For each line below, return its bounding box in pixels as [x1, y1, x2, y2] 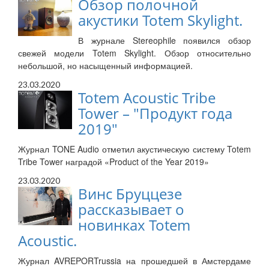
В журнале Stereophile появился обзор [78, 34, 251, 47]
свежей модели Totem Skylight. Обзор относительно [18, 47, 251, 59]
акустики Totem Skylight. [78, 10, 243, 31]
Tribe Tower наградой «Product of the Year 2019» [18, 156, 209, 168]
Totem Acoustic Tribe [78, 88, 216, 108]
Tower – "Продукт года [78, 103, 232, 124]
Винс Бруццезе [78, 184, 182, 204]
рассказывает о [78, 199, 184, 220]
